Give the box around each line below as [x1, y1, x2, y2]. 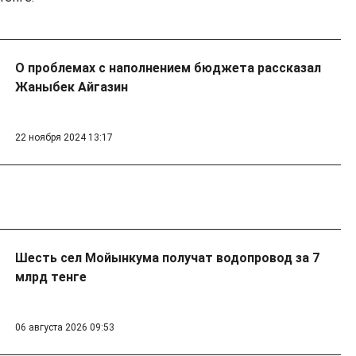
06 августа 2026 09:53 [14, 322, 114, 334]
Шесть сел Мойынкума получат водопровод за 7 [14, 250, 319, 266]
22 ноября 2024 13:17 [14, 132, 113, 144]
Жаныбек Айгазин [14, 79, 128, 95]
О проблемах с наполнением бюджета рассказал [14, 60, 321, 76]
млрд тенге [14, 269, 87, 285]
